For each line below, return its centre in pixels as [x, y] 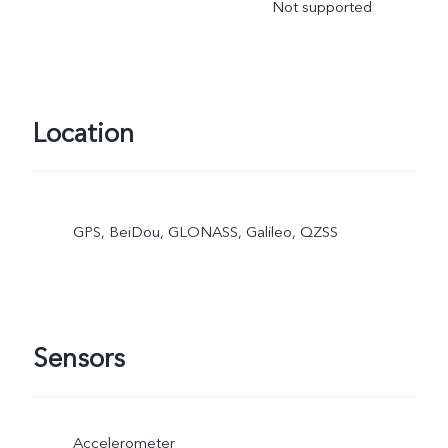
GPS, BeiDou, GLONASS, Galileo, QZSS [205, 232]
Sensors [78, 358]
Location [83, 133]
